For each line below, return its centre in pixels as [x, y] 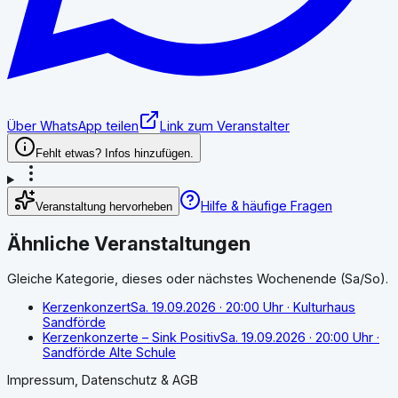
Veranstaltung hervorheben [104, 207]
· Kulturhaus [319, 306]
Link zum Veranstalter [225, 126]
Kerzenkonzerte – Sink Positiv [131, 337]
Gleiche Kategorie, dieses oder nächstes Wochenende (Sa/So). [198, 279]
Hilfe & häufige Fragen [267, 206]
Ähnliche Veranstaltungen [129, 244]
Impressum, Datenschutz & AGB [103, 379]
